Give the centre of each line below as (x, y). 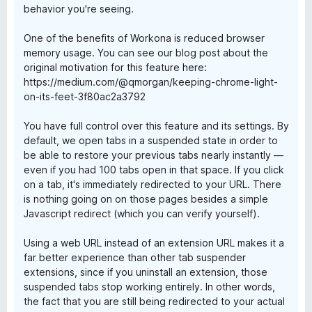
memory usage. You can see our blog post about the (146, 53)
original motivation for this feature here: (115, 67)
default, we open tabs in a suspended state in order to (151, 140)
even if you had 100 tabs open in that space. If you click (154, 170)
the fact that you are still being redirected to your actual (154, 301)
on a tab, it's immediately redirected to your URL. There (153, 184)
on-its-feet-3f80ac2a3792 (85, 96)
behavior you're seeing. (79, 9)
